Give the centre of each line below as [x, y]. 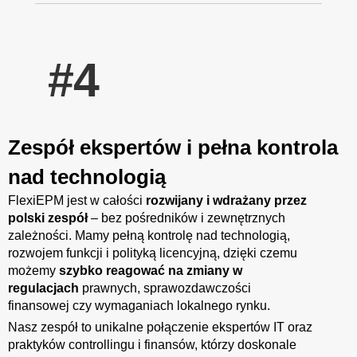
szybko [82, 270]
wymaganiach [136, 305]
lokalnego [206, 305]
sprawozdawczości [197, 288]
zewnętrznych [246, 218]
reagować [137, 270]
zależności [38, 235]
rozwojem [37, 253]
